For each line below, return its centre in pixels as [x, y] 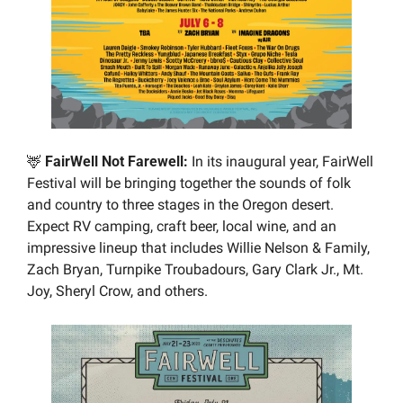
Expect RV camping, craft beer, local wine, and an [182, 227]
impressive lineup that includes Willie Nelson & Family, [198, 248]
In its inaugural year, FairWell [282, 162]
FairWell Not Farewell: [116, 162]
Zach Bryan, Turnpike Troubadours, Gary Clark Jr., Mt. [195, 270]
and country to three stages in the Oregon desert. [180, 205]
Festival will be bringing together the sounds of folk [189, 184]
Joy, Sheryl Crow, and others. [117, 291]
